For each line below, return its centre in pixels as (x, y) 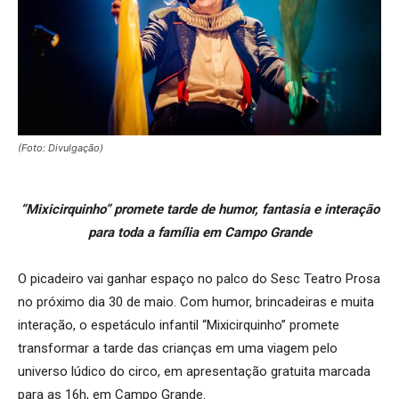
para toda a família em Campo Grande (199, 233)
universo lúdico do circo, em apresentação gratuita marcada (194, 372)
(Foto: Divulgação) (61, 148)
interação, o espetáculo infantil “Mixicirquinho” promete (179, 326)
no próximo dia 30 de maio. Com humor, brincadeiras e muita (196, 302)
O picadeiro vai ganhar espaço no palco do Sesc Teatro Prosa (199, 279)
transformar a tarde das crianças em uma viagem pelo (178, 349)
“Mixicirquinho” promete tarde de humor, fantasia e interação (199, 210)
